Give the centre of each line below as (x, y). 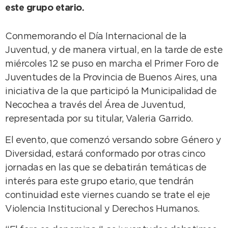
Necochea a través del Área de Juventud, (95, 106)
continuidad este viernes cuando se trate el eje (108, 195)
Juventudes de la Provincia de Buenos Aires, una (111, 78)
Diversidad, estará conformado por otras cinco (105, 154)
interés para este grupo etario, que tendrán (99, 181)
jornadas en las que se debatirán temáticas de (106, 168)
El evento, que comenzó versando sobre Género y (113, 140)
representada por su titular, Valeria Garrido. (99, 119)
